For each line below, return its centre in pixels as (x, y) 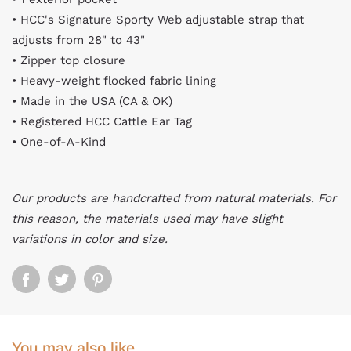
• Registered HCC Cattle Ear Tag (102, 121)
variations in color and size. (90, 239)
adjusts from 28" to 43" (80, 40)
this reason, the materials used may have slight (147, 219)
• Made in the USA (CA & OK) (92, 101)
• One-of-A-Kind (59, 142)
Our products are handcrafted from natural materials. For (174, 198)
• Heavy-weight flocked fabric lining (114, 81)
